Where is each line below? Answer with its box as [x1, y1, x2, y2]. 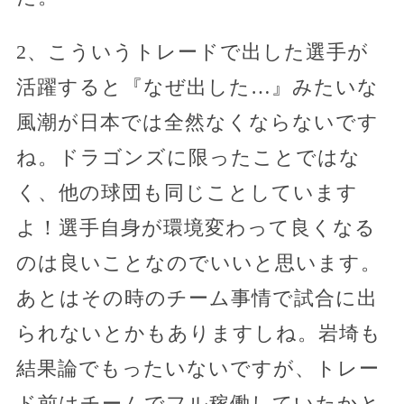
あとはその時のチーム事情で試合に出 [15, 286, 378, 309]
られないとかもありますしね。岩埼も [15, 321, 381, 344]
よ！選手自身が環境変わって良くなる [15, 216, 376, 239]
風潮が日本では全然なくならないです [15, 110, 379, 133]
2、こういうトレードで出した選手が [15, 40, 369, 63]
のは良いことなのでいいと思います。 [15, 251, 381, 274]
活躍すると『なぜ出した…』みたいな [15, 75, 379, 98]
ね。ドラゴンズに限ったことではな [15, 145, 361, 169]
